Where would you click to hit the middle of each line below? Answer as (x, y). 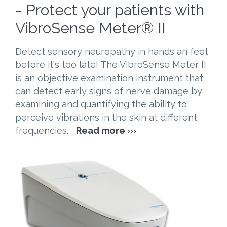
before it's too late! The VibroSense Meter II (111, 64)
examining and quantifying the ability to (101, 104)
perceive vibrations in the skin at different (106, 117)
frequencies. (46, 130)
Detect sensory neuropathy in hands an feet (112, 51)
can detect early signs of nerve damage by (109, 91)
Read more (101, 130)
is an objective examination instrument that (109, 78)
